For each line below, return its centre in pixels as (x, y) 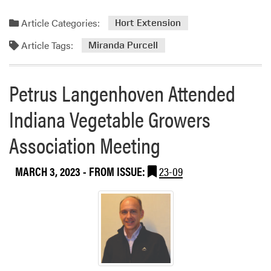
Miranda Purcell (123, 45)
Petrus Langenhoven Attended (122, 92)
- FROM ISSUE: (115, 171)
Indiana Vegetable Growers (110, 118)
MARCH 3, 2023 (49, 171)
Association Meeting (85, 144)
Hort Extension (148, 23)
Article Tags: (46, 45)
